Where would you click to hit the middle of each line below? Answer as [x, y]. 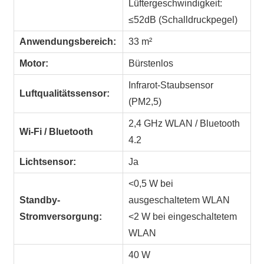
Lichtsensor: [48, 162]
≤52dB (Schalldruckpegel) [183, 20]
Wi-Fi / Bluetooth [57, 132]
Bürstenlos [151, 64]
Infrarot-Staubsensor [171, 85]
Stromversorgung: [61, 217]
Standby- [40, 200]
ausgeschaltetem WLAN [179, 200]
